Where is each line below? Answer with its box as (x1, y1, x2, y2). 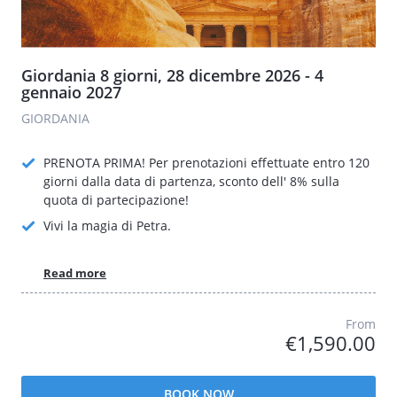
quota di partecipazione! (43, 191, 189, 208)
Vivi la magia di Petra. (43, 217, 171, 234)
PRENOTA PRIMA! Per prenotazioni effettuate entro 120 (43, 154, 370, 171)
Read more (43, 264, 106, 281)
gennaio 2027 (21, 82, 121, 103)
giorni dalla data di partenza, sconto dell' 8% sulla (43, 173, 339, 190)
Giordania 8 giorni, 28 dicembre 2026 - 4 (21, 65, 323, 86)
